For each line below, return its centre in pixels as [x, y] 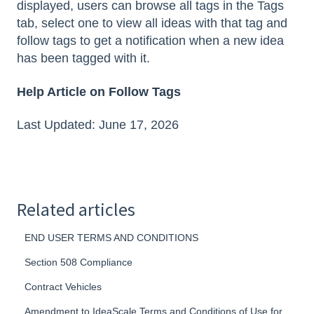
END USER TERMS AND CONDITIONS [112, 238]
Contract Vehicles [63, 287]
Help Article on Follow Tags [99, 91]
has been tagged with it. [85, 59]
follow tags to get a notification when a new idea [150, 41]
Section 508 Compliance [79, 262]
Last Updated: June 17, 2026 [98, 125]
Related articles [76, 210]
